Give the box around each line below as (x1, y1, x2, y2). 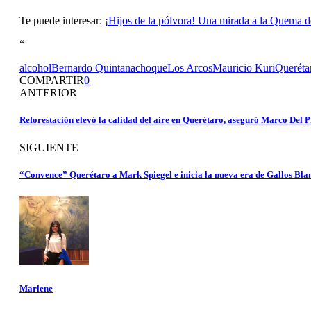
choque (135, 62, 167, 74)
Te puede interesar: (19, 15, 105, 27)
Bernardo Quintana (51, 62, 135, 74)
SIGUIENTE (19, 141, 78, 153)
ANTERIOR (19, 87, 77, 99)
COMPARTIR (19, 74, 84, 87)
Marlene (19, 283, 53, 294)
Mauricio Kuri (212, 62, 275, 74)
